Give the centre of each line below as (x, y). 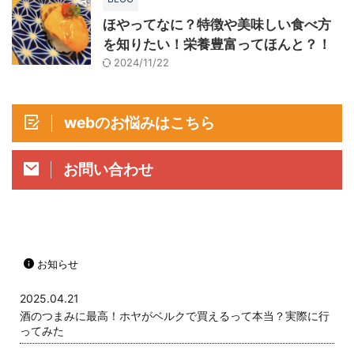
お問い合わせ (108, 169)
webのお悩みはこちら (139, 123)
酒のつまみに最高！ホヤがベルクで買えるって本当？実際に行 (175, 316)
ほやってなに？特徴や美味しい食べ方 (217, 25)
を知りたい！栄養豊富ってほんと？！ (217, 45)
